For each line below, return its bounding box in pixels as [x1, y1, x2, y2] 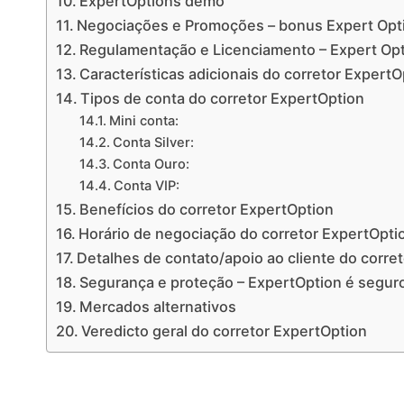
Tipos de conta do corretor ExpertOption [80, 88, 365, 107]
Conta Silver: [112, 133, 194, 151]
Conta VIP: [113, 177, 179, 194]
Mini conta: [108, 112, 179, 129]
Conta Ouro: [112, 155, 189, 172]
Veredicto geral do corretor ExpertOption [81, 321, 368, 340]
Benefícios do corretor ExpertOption [79, 199, 335, 218]
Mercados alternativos [79, 297, 237, 316]
